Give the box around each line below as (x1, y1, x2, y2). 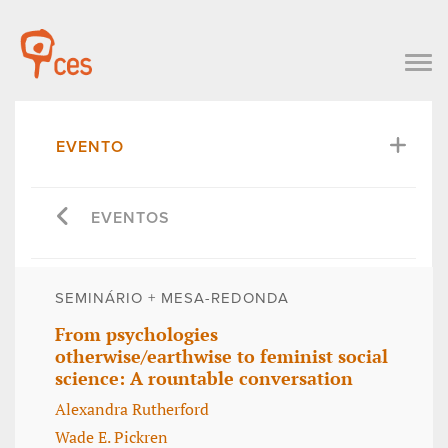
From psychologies (55, 322, 218, 347)
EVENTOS (91, 207, 170, 228)
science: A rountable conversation (55, 366, 353, 391)
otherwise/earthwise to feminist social (55, 344, 388, 369)
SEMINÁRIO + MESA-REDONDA (55, 289, 289, 308)
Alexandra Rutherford (55, 397, 209, 420)
